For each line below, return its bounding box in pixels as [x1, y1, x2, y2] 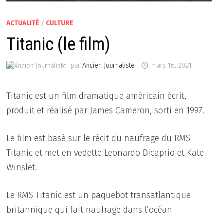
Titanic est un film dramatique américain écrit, [6, 90, 187, 101]
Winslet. [6, 162, 37, 173]
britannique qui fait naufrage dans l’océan [6, 204, 173, 215]
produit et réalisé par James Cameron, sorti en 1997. [6, 105, 205, 116]
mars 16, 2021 [151, 61, 192, 70]
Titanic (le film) [6, 34, 111, 54]
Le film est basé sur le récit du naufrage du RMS [6, 132, 191, 144]
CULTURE [46, 18, 74, 27]
